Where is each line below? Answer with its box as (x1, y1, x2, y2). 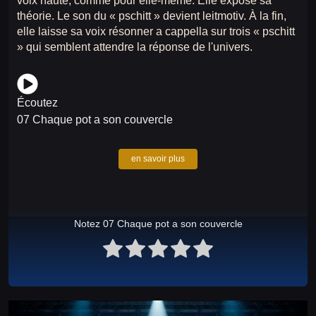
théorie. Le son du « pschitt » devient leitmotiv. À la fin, (17, 10, 286, 23)
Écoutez (17, 97, 58, 109)
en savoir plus (131, 154, 185, 164)
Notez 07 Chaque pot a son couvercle (73, 218, 243, 230)
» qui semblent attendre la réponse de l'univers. (17, 41, 253, 54)
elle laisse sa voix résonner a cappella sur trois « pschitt (17, 25, 295, 38)
